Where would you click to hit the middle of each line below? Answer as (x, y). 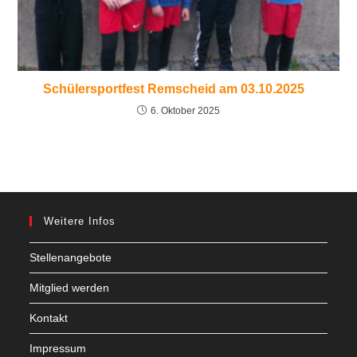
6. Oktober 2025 (185, 111)
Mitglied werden (70, 288)
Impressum (58, 349)
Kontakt (49, 318)
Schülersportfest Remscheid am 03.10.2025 (178, 89)
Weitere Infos (80, 222)
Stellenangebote (71, 258)
